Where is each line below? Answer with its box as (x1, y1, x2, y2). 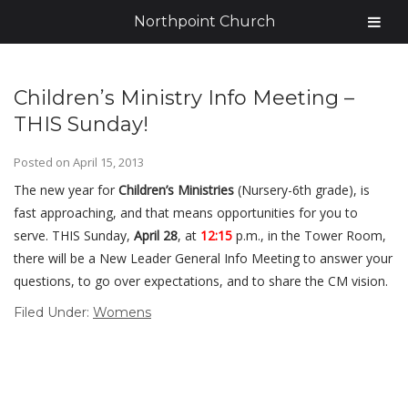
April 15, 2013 (73, 154, 144, 170)
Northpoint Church (133, 13, 275, 30)
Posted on (14, 154, 73, 170)
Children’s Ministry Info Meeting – (14, 86, 354, 110)
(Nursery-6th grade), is (234, 181, 370, 199)
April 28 (134, 227, 178, 244)
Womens (93, 304, 151, 321)
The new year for (14, 181, 118, 199)
